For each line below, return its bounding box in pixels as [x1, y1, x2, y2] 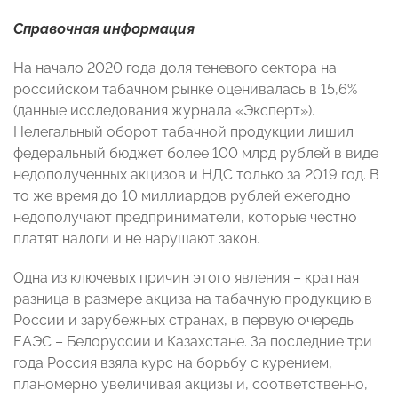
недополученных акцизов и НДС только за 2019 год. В [13, 166, 379, 184]
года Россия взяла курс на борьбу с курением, [13, 354, 332, 372]
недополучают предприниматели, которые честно [13, 209, 357, 227]
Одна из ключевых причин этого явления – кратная [13, 269, 359, 287]
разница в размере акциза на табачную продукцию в [13, 291, 372, 308]
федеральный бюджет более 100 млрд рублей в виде [13, 145, 378, 163]
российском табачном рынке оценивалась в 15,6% [13, 81, 357, 99]
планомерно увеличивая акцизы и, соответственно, [13, 376, 368, 394]
